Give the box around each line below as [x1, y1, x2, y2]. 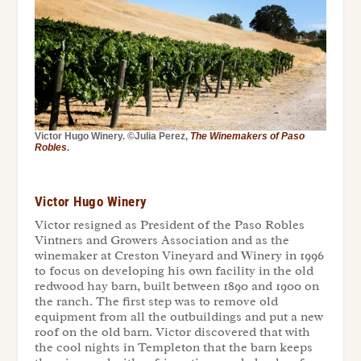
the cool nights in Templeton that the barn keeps [34, 338, 313, 355]
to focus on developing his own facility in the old [34, 262, 313, 279]
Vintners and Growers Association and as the [34, 231, 289, 248]
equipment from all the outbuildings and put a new [34, 308, 323, 325]
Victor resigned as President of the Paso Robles [34, 216, 305, 233]
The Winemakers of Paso [189, 130, 305, 142]
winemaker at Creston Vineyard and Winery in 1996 [34, 247, 324, 263]
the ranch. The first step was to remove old [34, 293, 278, 309]
